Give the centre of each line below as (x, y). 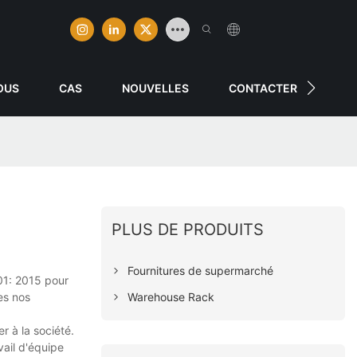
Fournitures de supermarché (201, 270)
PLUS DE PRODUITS (188, 229)
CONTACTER (263, 88)
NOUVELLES (155, 88)
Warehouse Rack (171, 296)
